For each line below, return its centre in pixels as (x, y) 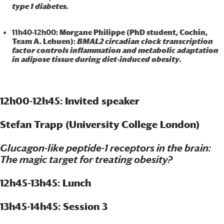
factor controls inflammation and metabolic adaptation (115, 50)
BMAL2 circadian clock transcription (145, 41)
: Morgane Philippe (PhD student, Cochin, (131, 32)
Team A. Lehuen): (44, 41)
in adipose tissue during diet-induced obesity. (96, 59)
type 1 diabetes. (40, 6)
